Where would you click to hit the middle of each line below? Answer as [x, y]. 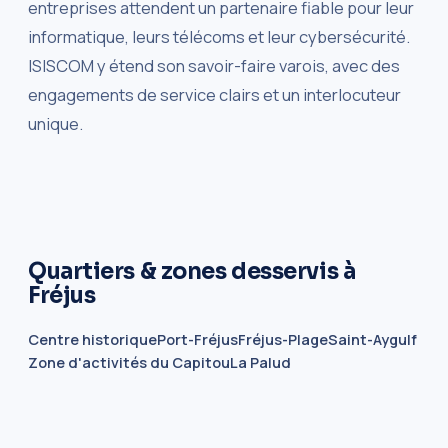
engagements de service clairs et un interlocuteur [214, 94]
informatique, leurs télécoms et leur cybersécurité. [219, 36]
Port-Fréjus [197, 339]
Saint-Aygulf [372, 339]
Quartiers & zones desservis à [192, 271]
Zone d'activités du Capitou [129, 362]
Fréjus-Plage [283, 339]
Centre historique [92, 339]
